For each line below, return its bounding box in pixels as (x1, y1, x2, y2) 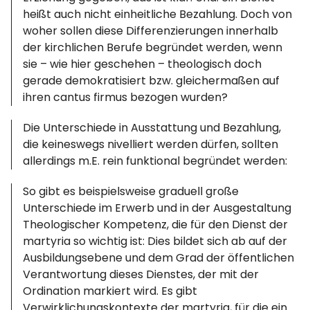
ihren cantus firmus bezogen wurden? (23, 89, 228, 105)
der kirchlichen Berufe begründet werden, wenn (23, 39, 283, 55)
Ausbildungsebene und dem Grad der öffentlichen (23, 250, 295, 266)
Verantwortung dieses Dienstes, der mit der (23, 266, 259, 282)
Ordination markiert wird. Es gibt (23, 283, 198, 299)
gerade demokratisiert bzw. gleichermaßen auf (23, 73, 280, 89)
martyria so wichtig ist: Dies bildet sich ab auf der (23, 233, 288, 249)
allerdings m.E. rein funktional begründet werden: (23, 153, 288, 169)
